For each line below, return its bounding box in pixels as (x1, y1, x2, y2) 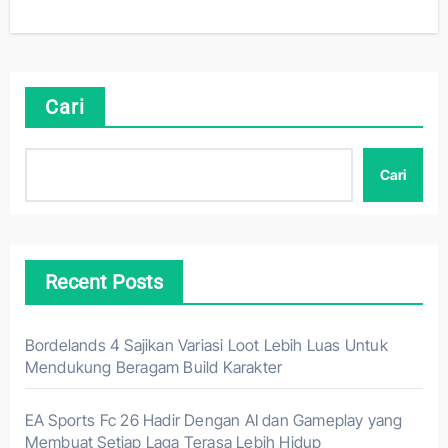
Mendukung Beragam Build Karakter (24, 357, 283, 378)
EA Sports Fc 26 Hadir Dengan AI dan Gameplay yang (24, 410, 403, 431)
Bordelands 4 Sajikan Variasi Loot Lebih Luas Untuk (24, 335, 388, 356)
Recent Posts (44, 270, 163, 295)
